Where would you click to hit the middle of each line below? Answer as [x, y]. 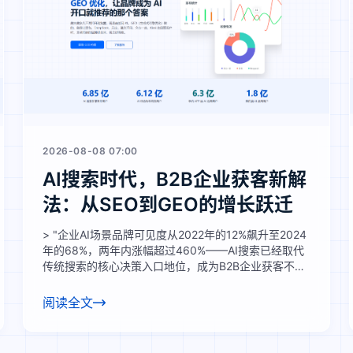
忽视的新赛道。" [84, 282]
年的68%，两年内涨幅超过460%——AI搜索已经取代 [174, 250]
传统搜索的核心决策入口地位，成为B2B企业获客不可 [175, 266]
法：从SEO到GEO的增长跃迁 [168, 204]
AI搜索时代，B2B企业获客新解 [175, 179]
